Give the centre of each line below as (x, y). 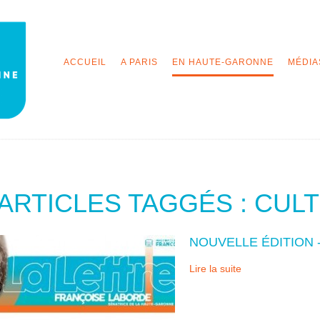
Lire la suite (215, 269)
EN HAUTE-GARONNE (223, 62)
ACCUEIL (85, 62)
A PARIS (139, 62)
